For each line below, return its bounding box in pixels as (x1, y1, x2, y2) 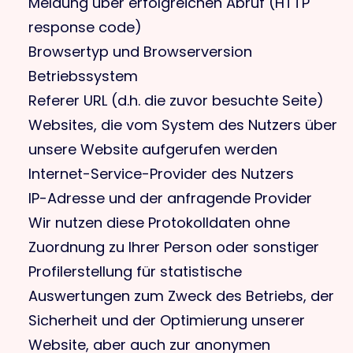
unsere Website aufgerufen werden (28, 139, 277, 159)
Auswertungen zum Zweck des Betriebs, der (28, 286, 334, 306)
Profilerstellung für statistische (28, 262, 242, 281)
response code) (28, 17, 142, 37)
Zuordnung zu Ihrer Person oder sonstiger (28, 237, 319, 257)
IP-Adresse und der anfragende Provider (28, 188, 312, 208)
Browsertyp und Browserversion (28, 42, 252, 61)
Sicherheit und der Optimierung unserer (28, 310, 305, 330)
